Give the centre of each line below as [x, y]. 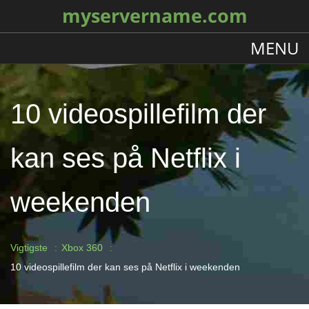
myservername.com [154, 16]
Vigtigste [29, 248]
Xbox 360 [82, 248]
